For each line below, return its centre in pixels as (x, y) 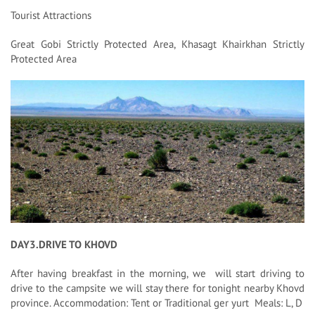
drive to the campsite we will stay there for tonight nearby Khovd (157, 288)
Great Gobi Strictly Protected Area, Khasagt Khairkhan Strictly (157, 44)
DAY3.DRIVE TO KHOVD (64, 245)
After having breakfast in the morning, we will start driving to (157, 274)
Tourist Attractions (51, 15)
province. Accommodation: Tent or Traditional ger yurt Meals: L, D (156, 303)
